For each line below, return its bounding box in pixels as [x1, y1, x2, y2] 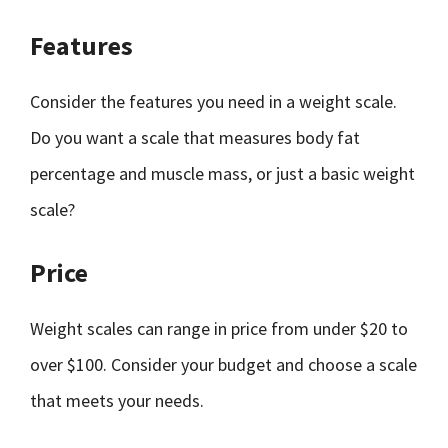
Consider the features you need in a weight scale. [30, 90, 397, 113]
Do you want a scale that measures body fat [30, 126, 360, 149]
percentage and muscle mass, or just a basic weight [30, 162, 415, 185]
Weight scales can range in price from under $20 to [30, 317, 408, 340]
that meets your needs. [30, 389, 204, 412]
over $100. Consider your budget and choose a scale [30, 353, 417, 376]
